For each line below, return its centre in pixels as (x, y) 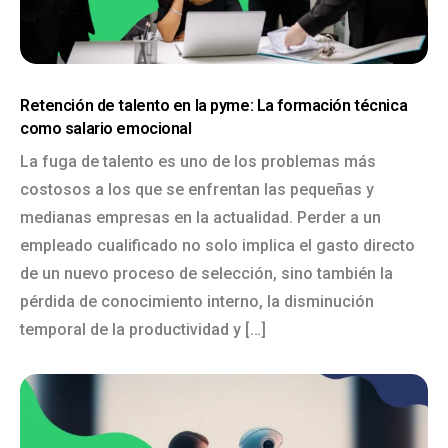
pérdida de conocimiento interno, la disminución (197, 301)
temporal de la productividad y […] (143, 329)
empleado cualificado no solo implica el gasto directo (217, 245)
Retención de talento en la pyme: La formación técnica (214, 105)
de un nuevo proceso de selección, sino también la (206, 273)
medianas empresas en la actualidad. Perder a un (200, 217)
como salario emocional (106, 128)
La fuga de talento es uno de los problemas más (198, 161)
